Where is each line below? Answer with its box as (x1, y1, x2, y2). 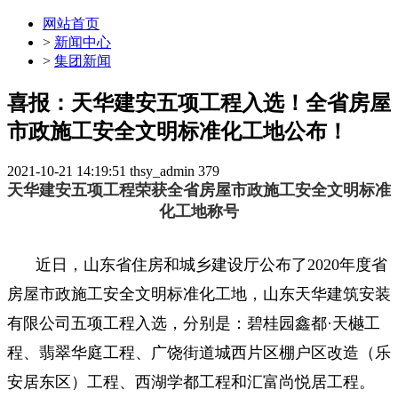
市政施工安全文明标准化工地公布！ (7, 119, 348, 143)
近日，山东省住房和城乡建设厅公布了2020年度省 (36, 255, 387, 274)
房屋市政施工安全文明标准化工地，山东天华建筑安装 (7, 284, 391, 303)
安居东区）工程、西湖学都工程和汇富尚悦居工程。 (7, 372, 375, 391)
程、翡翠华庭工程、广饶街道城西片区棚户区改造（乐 (7, 343, 391, 362)
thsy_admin (130, 163, 195, 179)
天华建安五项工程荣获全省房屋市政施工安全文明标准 (7, 180, 391, 199)
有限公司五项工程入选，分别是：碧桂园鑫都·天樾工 (7, 314, 380, 332)
